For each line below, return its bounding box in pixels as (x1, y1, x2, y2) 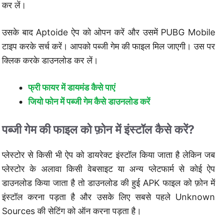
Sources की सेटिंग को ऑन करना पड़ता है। (2, 205, 141, 216)
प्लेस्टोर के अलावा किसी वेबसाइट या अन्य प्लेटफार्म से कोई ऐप (2, 163, 215, 174)
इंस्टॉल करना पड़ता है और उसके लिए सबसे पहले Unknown (2, 191, 215, 202)
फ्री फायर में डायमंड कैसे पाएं (28, 82, 115, 93)
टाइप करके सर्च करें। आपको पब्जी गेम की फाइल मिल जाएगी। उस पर (2, 41, 215, 51)
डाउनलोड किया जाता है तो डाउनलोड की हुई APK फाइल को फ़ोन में (2, 177, 215, 188)
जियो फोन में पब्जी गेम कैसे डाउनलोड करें (28, 96, 150, 107)
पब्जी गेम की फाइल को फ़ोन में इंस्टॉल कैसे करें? (2, 122, 195, 137)
